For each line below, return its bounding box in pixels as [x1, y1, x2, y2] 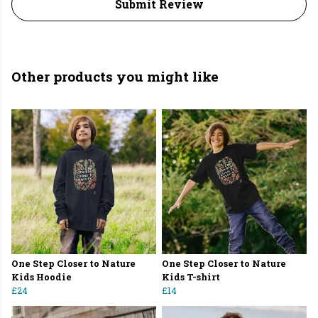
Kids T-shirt [162, 271, 220, 283]
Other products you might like [11, 67, 219, 86]
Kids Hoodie [11, 271, 72, 283]
